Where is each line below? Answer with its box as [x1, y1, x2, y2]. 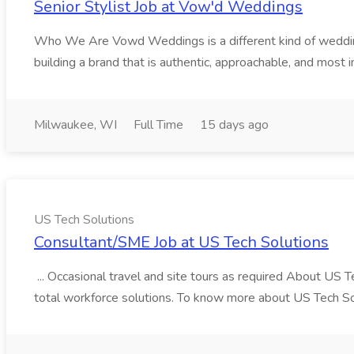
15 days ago [200, 116, 269, 134]
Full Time [134, 116, 183, 134]
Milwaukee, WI [34, 116, 117, 134]
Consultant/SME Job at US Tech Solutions [34, 232, 329, 253]
